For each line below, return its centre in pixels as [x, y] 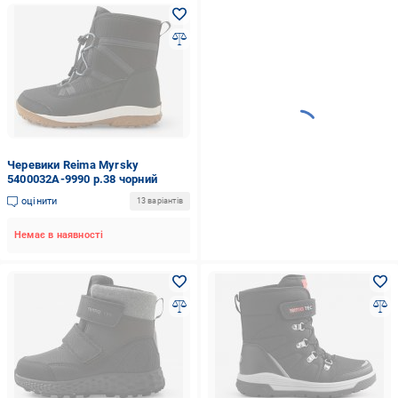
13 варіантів [159, 201]
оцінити [40, 201]
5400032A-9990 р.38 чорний [82, 179]
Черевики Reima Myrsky [73, 165]
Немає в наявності [59, 235]
